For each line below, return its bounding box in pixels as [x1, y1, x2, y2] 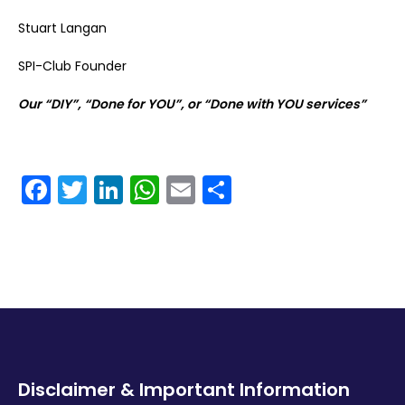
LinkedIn [123, 170, 240, 210]
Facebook [51, 170, 178, 210]
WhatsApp [159, 170, 298, 210]
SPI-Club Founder [18, 57, 127, 76]
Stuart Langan [18, 19, 107, 38]
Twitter [87, 170, 184, 210]
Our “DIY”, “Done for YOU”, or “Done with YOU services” [18, 95, 366, 114]
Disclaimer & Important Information [18, 377, 350, 403]
